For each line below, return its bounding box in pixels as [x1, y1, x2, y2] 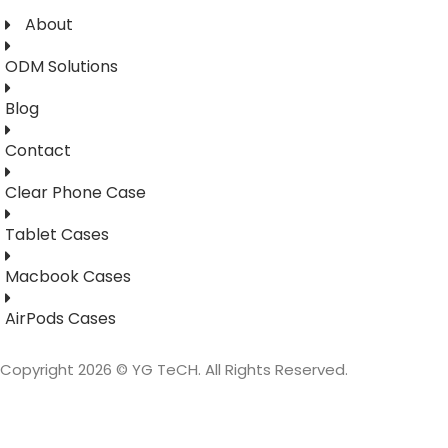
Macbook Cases [5, 264, 131, 288]
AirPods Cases [5, 306, 116, 330]
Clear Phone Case [5, 180, 146, 204]
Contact [5, 138, 71, 162]
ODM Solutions [5, 54, 118, 78]
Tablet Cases [5, 222, 109, 246]
